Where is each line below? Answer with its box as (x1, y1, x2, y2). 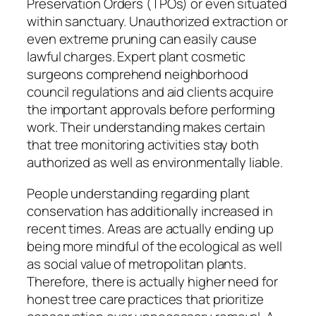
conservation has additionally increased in (27, 201, 273, 220)
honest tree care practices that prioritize (27, 289, 264, 308)
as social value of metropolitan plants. (27, 254, 247, 273)
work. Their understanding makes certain (27, 118, 266, 137)
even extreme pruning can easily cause (27, 30, 257, 49)
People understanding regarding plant (27, 183, 250, 202)
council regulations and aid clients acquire (27, 83, 274, 102)
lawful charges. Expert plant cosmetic (27, 47, 246, 66)
